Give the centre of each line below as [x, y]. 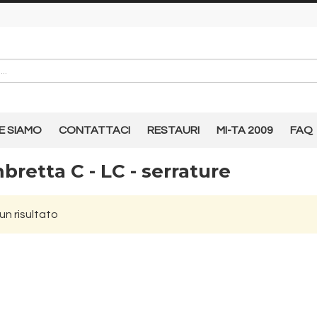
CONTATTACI [94, 130]
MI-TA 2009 [245, 130]
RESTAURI [173, 130]
